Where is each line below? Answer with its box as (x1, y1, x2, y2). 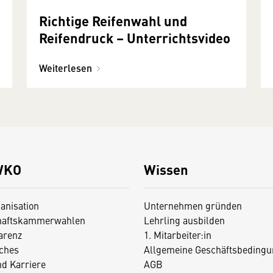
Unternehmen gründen (143, 198, 242, 212)
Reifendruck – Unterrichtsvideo (39, 27, 230, 47)
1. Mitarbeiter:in (143, 227, 211, 241)
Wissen (143, 159, 188, 179)
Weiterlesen (39, 60, 92, 75)
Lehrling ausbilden (143, 213, 225, 227)
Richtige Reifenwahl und (39, 10, 187, 30)
